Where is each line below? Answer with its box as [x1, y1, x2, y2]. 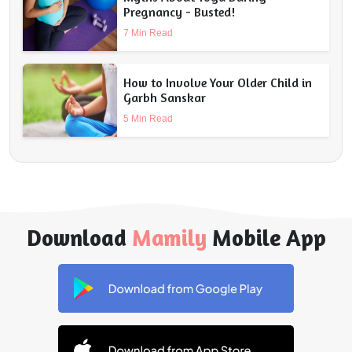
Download [26, 224, 132, 251]
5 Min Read [123, 112, 173, 124]
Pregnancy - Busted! [123, 3, 235, 20]
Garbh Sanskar [123, 89, 206, 105]
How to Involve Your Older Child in [123, 74, 312, 90]
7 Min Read [123, 27, 173, 38]
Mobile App [211, 224, 326, 251]
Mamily [131, 224, 207, 251]
